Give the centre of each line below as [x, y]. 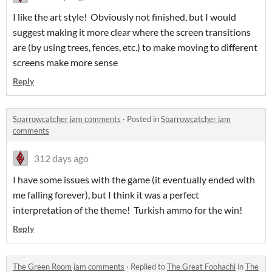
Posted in [144, 119]
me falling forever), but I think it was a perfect [106, 195]
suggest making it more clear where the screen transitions [132, 32]
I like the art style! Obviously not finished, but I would [124, 17]
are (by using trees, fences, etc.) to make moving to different [135, 47]
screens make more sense [65, 63]
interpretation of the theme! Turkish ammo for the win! [127, 210]
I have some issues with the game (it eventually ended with [134, 180]
